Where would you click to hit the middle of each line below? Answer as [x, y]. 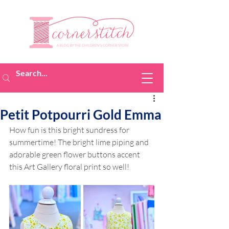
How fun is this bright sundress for [70, 130]
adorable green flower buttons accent [75, 154]
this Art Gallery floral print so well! [71, 167]
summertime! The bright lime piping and [80, 142]
